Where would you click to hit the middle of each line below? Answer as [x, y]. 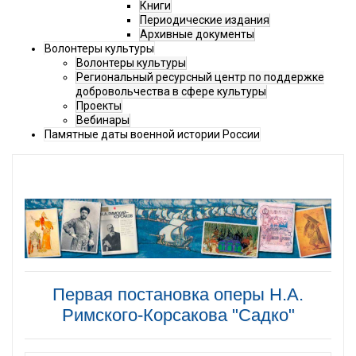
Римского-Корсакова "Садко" [178, 315]
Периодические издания [205, 20]
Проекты [99, 106]
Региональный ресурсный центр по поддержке [200, 77]
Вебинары [103, 120]
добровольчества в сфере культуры [171, 92]
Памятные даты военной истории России [152, 135]
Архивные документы [197, 35]
